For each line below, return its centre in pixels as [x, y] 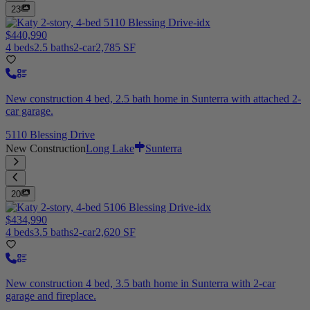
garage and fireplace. [51, 295]
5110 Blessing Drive [50, 134]
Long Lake [110, 148]
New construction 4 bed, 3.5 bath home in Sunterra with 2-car [140, 283]
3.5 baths [54, 232]
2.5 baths [54, 47]
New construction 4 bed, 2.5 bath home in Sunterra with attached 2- [153, 98]
